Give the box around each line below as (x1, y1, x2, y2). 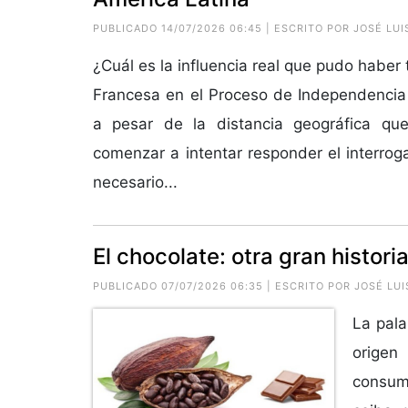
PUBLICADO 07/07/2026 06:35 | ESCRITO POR (93, 279, 354, 292)
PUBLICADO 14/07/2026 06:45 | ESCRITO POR (93, 21, 353, 35)
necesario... (93, 172, 178, 191)
